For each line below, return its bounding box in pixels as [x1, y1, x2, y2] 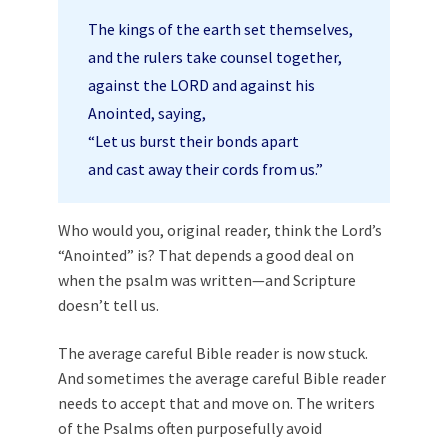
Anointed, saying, [88, 103, 206, 123]
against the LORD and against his [88, 75, 315, 95]
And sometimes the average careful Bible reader [58, 368, 386, 388]
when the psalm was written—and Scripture [58, 270, 356, 290]
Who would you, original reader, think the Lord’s [58, 220, 382, 240]
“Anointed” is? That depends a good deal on [58, 245, 354, 265]
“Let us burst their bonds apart [88, 131, 299, 151]
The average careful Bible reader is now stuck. [58, 343, 368, 363]
